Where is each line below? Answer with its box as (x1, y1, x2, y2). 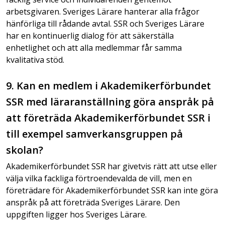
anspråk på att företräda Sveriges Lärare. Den (6, 197, 180, 208)
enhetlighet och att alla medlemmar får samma (6, 42, 182, 53)
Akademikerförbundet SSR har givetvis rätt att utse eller (6, 161, 217, 172)
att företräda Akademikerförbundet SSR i (6, 111, 210, 125)
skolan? (6, 143, 43, 157)
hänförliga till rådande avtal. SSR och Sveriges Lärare (6, 18, 204, 29)
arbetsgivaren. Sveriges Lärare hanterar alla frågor (6, 6, 199, 17)
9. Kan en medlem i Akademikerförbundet (6, 79, 211, 92)
